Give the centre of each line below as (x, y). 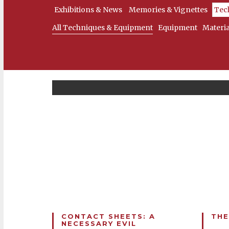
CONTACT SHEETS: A (108, 216)
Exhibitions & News (88, 10)
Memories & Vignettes (168, 10)
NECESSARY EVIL (99, 223)
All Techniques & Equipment (102, 28)
